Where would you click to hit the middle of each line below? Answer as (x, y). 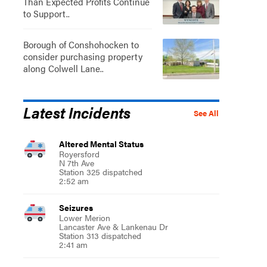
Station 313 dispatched (100, 235)
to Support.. (46, 13)
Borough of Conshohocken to (81, 44)
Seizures (76, 207)
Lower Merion (84, 217)
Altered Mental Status (101, 143)
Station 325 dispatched (100, 171)
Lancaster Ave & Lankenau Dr (113, 226)
